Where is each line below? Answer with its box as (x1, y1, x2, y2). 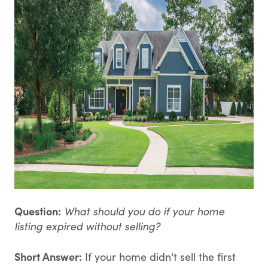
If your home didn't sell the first (82, 249, 236, 264)
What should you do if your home (64, 204, 224, 218)
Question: (14, 203, 61, 218)
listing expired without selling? (14, 219, 160, 233)
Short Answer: (14, 249, 82, 264)
